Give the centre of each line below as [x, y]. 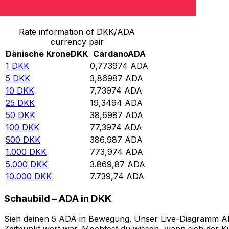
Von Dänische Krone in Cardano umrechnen [93, 10]
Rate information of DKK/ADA [77, 32]
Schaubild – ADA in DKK [58, 198]
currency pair [77, 42]
